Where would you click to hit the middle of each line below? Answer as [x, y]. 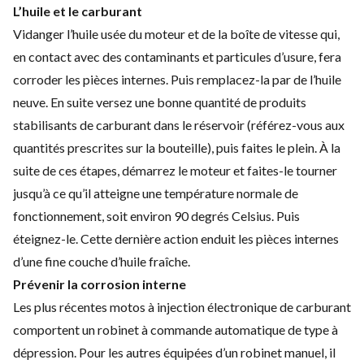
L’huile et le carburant [78, 11]
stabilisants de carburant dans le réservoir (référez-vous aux [179, 124]
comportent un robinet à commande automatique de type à [175, 329]
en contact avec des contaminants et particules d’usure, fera [177, 56]
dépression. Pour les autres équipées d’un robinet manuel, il [174, 352]
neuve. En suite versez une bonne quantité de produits [160, 102]
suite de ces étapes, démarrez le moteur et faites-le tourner [175, 170]
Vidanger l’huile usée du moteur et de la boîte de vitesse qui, [176, 33]
